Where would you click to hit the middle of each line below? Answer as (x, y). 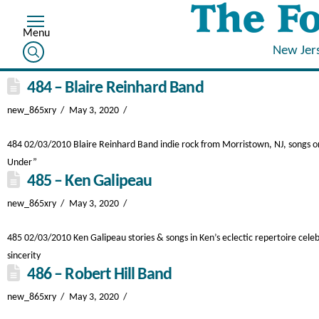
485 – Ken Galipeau (90, 182)
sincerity (24, 256)
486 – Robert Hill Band (100, 275)
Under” (22, 163)
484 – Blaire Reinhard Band (115, 88)
